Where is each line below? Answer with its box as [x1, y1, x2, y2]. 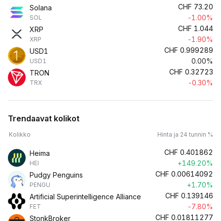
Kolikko [9, 131, 31, 138]
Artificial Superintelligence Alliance [30, 192, 141, 201]
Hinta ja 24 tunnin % [157, 131, 213, 138]
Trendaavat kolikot [8, 113, 79, 123]
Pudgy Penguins [30, 171, 83, 179]
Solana [30, 3, 52, 12]
